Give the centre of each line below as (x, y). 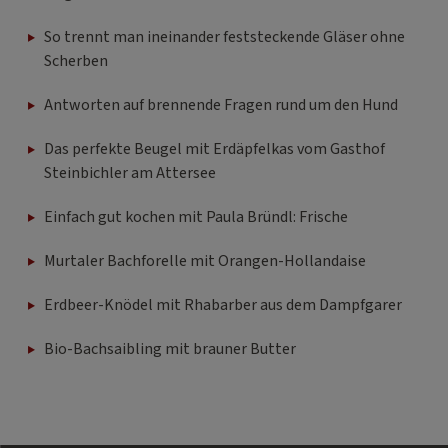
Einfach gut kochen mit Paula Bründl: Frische (196, 217)
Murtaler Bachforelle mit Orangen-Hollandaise (205, 261)
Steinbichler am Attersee (130, 173)
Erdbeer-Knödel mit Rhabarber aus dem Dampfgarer (223, 305)
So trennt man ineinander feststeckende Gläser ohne (224, 37)
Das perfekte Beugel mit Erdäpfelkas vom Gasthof (214, 149)
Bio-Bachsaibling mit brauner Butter (170, 349)
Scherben (76, 61)
